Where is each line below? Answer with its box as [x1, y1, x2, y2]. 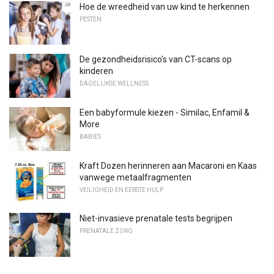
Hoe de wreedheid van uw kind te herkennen [80, 1, 250, 12]
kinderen [80, 66, 113, 76]
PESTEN [80, 15, 102, 23]
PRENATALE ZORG [80, 228, 133, 235]
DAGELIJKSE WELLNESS [80, 80, 149, 87]
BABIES [80, 133, 101, 141]
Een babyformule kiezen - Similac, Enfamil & [80, 108, 250, 118]
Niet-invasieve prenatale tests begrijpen [80, 213, 232, 224]
